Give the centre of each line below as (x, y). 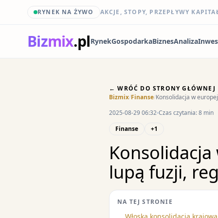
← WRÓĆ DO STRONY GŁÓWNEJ (162, 88)
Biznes (163, 41)
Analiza (186, 41)
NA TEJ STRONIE (145, 202)
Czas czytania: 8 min (186, 113)
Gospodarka (132, 41)
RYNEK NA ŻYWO (66, 12)
